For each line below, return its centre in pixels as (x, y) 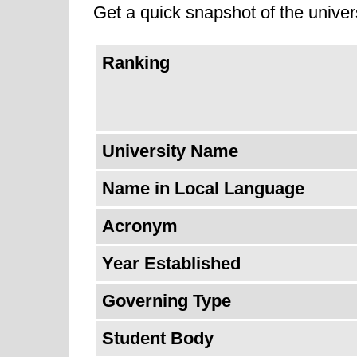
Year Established (171, 263)
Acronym (140, 226)
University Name (170, 151)
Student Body (158, 338)
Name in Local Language (203, 188)
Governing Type (167, 301)
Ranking (136, 63)
